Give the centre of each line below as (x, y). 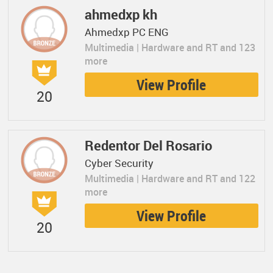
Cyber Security (119, 163)
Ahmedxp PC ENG (127, 32)
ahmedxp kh (121, 14)
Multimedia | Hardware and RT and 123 (170, 48)
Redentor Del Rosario (149, 145)
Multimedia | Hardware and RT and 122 (170, 179)
